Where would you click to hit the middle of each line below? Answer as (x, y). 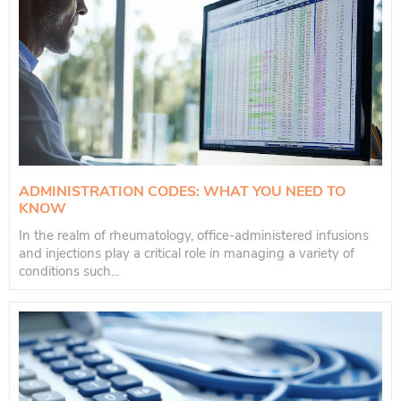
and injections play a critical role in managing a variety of (187, 253)
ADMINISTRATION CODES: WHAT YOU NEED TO (182, 191)
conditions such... (69, 271)
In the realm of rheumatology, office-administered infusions (194, 235)
